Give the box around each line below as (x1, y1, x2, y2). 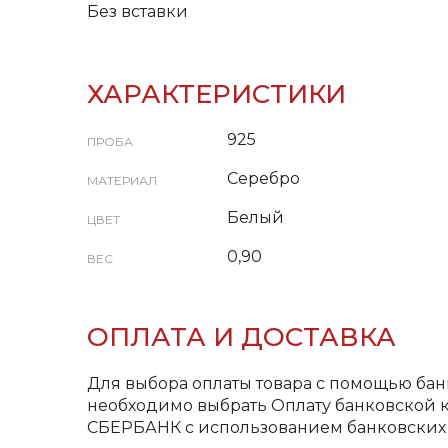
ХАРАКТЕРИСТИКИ (87, 78, 346, 110)
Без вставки (87, 2, 188, 21)
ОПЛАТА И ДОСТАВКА (87, 321, 396, 353)
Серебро (227, 169, 300, 188)
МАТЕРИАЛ (87, 173, 157, 188)
